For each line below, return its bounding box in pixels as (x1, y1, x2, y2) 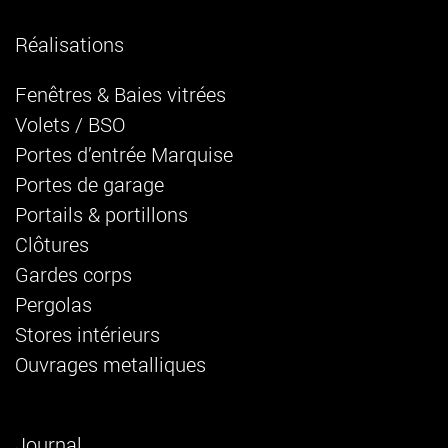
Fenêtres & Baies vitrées (15, 80, 226, 107)
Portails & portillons (15, 200, 188, 227)
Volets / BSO (15, 110, 125, 137)
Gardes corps (15, 260, 132, 287)
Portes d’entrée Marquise (15, 140, 233, 167)
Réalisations (15, 30, 124, 57)
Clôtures (15, 230, 89, 257)
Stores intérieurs (15, 320, 160, 347)
